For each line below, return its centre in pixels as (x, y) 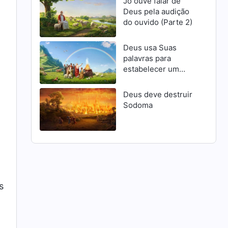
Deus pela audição (156, 11)
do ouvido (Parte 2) (158, 22)
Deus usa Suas (150, 48)
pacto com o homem (159, 80)
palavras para (147, 59)
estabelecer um (151, 69)
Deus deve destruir (158, 95)
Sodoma (138, 105)
